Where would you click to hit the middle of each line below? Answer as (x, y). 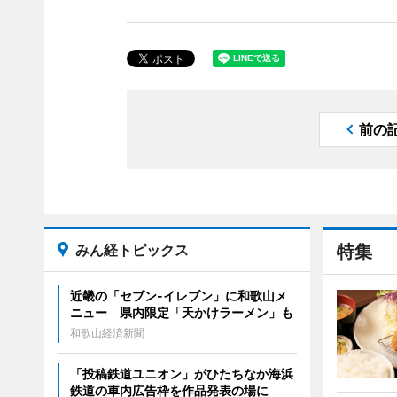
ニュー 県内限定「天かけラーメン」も (181, 312)
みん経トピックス (132, 249)
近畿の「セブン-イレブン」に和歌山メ (178, 295)
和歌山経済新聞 (107, 332)
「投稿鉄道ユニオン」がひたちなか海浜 (181, 373)
